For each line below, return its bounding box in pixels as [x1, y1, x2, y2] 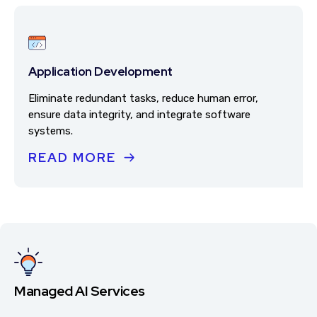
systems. [28, 125, 73, 137]
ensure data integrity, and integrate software [28, 108, 250, 121]
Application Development [28, 63, 173, 79]
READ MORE [28, 149, 116, 166]
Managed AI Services [14, 282, 145, 300]
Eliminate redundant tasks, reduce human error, [28, 92, 258, 105]
